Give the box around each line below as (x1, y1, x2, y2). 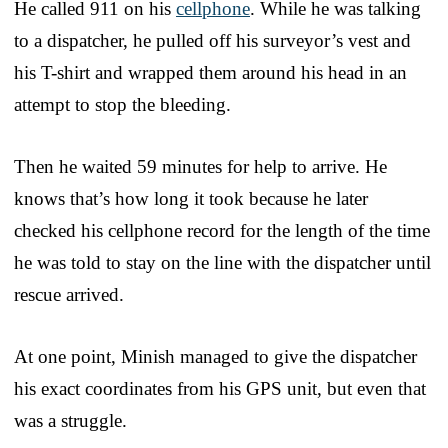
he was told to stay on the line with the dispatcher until (14, 251, 431, 273)
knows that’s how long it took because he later (14, 187, 368, 209)
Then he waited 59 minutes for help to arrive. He (14, 155, 387, 177)
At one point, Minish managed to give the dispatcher (14, 345, 417, 367)
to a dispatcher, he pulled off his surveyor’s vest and (14, 29, 411, 51)
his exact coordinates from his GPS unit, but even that (14, 377, 426, 399)
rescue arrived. (14, 283, 124, 305)
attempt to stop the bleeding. (14, 93, 231, 115)
